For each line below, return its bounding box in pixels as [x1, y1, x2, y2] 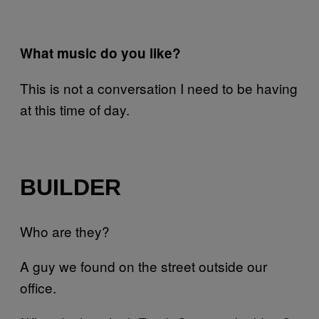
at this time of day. [20, 100, 130, 120]
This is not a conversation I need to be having [20, 78, 298, 98]
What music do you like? [20, 43, 181, 63]
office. [20, 278, 56, 298]
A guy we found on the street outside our [20, 256, 267, 276]
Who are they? [20, 221, 110, 241]
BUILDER [20, 174, 121, 200]
